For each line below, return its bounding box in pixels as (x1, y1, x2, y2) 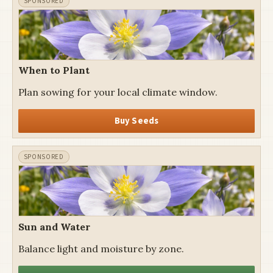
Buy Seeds (114, 114, 159, 127)
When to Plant (18, 63, 90, 76)
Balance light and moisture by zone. (18, 242, 184, 255)
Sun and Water (18, 220, 90, 233)
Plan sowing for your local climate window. (18, 85, 218, 98)
